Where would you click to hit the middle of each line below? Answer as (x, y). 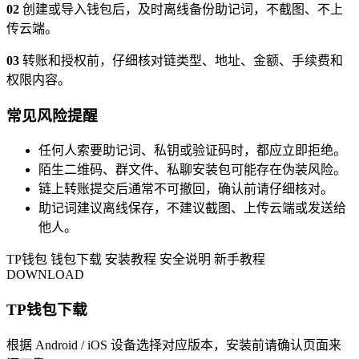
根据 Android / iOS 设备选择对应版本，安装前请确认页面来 (174, 345)
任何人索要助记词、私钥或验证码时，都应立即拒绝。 (192, 151)
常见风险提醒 (52, 115)
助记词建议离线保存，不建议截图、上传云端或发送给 (192, 208)
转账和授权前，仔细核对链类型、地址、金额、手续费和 (181, 60)
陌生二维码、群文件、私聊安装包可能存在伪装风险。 (192, 170)
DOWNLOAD (45, 275)
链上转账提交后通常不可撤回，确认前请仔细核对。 (186, 189)
